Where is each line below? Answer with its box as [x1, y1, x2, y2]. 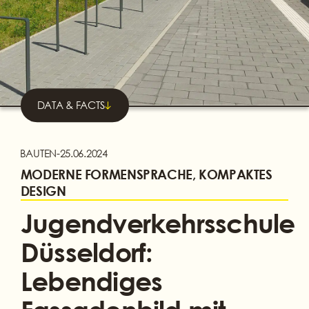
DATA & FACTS [37, 99, 105, 112]
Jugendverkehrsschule [20, 206, 295, 239]
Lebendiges [20, 264, 163, 297]
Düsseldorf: [20, 235, 153, 268]
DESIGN [20, 182, 66, 199]
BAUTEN [19, 146, 57, 159]
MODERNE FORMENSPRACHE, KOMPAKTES [20, 166, 272, 182]
